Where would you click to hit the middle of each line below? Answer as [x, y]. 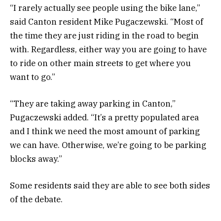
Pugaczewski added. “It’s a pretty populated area [104, 117]
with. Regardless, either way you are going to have [108, 49]
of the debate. [36, 199]
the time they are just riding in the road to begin [104, 35]
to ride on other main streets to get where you [100, 63]
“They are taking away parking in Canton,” [93, 103]
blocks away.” [36, 159]
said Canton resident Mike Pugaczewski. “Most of [107, 21]
